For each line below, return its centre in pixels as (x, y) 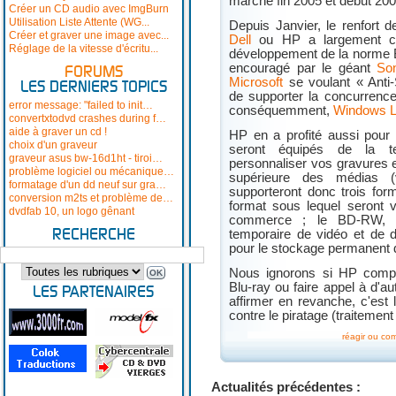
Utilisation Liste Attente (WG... (79, 22)
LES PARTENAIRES (93, 292)
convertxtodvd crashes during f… (88, 118)
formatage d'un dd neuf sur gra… (88, 185)
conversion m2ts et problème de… (91, 198)
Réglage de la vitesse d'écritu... (84, 49)
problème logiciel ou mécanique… (91, 171)
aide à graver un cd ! (58, 132)
